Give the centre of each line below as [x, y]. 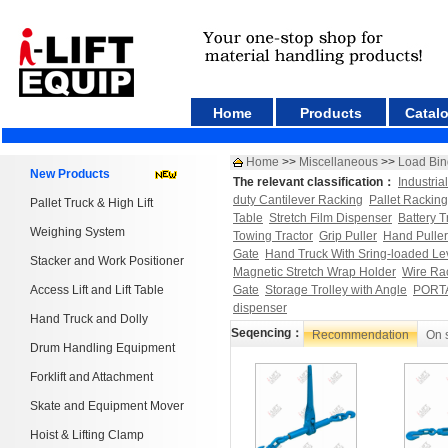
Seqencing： [267, 333]
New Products [70, 174]
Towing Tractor [273, 236]
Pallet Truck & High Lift [91, 203]
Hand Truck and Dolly [89, 319]
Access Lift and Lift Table [97, 290]
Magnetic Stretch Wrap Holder [314, 272]
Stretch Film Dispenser [330, 218]
